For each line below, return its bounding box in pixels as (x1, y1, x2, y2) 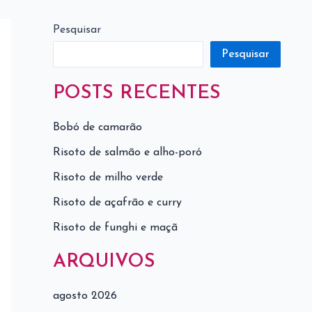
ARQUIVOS (53, 253, 155, 272)
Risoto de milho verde (53, 172, 163, 184)
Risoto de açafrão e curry (53, 197, 182, 209)
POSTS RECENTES (53, 84, 221, 104)
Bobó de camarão (53, 122, 142, 134)
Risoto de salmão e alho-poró (53, 147, 202, 159)
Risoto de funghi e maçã (53, 222, 178, 234)
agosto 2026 (53, 290, 117, 302)
